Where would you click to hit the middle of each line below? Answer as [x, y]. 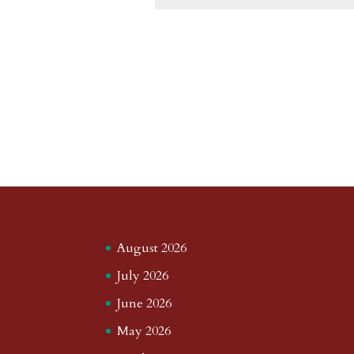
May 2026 [144, 331]
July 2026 [143, 275]
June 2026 [145, 303]
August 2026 [152, 248]
